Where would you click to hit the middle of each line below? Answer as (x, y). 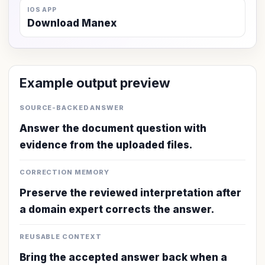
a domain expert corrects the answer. (117, 209)
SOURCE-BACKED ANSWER (72, 108)
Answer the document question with (113, 128)
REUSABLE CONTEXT (61, 237)
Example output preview (95, 83)
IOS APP (42, 9)
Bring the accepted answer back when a (123, 257)
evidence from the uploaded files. (106, 145)
